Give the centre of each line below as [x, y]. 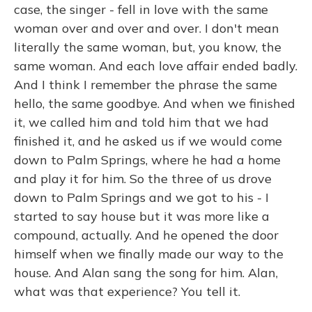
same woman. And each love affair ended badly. [156, 66]
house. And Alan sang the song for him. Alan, [146, 273]
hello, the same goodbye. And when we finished [155, 103]
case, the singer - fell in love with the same [141, 9]
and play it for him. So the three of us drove [143, 179]
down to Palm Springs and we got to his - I [141, 197]
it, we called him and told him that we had [141, 122]
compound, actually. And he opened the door [146, 235]
